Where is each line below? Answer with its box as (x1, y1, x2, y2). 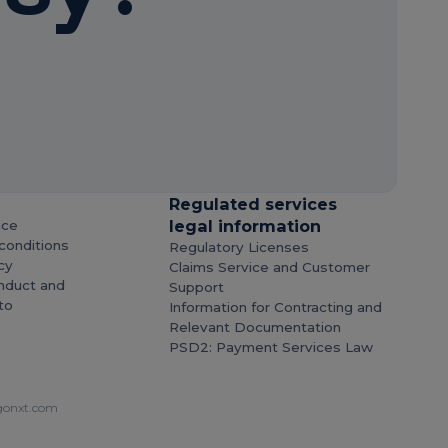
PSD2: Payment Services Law (169, 339, 374, 356)
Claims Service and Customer (169, 259, 371, 276)
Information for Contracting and (169, 299, 383, 316)
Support (169, 279, 225, 296)
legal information (169, 216, 322, 237)
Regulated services (169, 194, 338, 215)
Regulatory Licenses (169, 239, 310, 256)
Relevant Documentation (169, 319, 342, 336)
